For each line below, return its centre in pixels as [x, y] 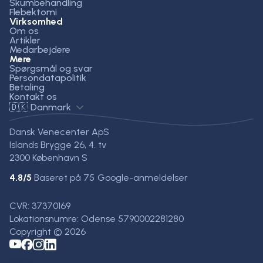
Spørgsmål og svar [51, 68]
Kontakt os [33, 96]
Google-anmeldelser [143, 178]
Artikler [25, 40]
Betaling [27, 87]
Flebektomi [33, 12]
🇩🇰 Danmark [40, 107]
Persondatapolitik [48, 77]
